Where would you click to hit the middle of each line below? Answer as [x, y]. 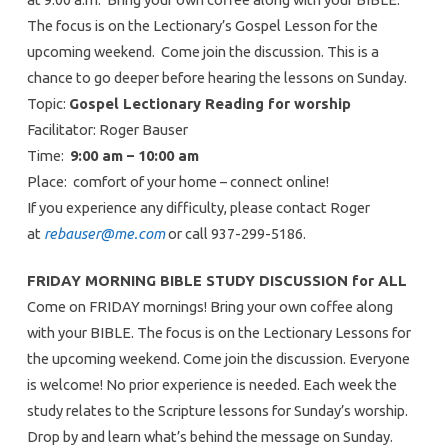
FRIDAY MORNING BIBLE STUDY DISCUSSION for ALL [218, 280]
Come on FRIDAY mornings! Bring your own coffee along [209, 306]
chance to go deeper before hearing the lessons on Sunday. [218, 77]
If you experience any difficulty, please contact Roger [198, 207]
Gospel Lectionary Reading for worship [209, 103]
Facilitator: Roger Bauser [107, 129]
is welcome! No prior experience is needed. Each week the [211, 384]
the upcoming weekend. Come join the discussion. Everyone [218, 358]
